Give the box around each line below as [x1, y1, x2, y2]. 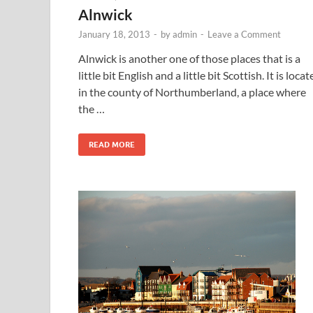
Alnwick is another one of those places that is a [78, 51, 300, 65]
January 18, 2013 [78, 28, 150, 40]
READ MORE [89, 139, 135, 150]
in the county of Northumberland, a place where [78, 85, 306, 99]
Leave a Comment [208, 28, 281, 40]
